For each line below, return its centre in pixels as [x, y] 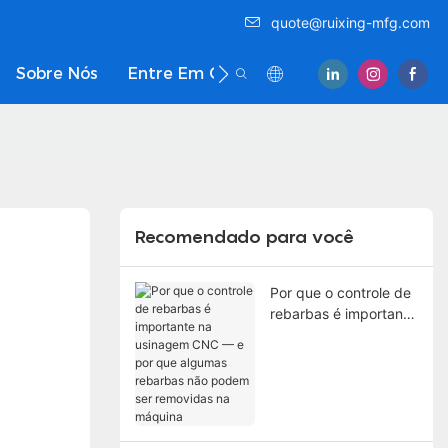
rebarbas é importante [342, 313]
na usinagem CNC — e [343, 334]
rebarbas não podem [338, 376]
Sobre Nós [57, 73]
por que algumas [324, 355]
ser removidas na [325, 397]
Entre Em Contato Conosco [239, 73]
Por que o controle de [340, 292]
